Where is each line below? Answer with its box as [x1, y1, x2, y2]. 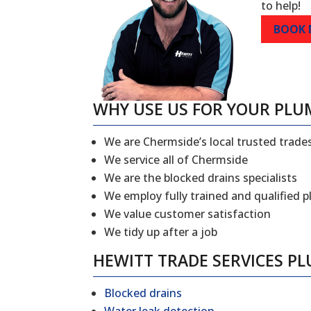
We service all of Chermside [104, 152, 249, 168]
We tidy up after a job [104, 224, 218, 240]
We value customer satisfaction [104, 206, 271, 222]
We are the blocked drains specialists [104, 170, 298, 186]
